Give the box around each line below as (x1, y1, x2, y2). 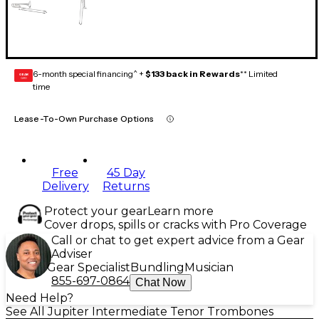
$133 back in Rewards (145, 68, 240, 80)
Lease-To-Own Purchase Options (14, 113, 155, 125)
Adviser (51, 247, 93, 261)
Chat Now (135, 276, 186, 289)
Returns (103, 179, 150, 194)
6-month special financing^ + (33, 68, 145, 80)
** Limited (240, 68, 278, 80)
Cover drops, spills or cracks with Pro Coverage (44, 218, 307, 232)
